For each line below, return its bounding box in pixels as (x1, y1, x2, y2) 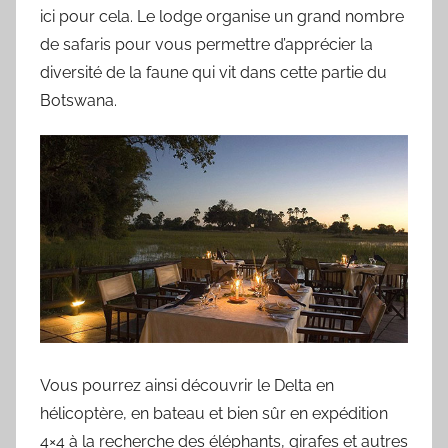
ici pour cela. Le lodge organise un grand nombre (40, 7, 404, 27)
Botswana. (40, 91, 117, 111)
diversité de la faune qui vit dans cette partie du (40, 63, 387, 83)
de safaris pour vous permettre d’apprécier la (40, 35, 373, 55)
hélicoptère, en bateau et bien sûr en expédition (40, 403, 388, 423)
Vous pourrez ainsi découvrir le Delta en (40, 375, 334, 395)
